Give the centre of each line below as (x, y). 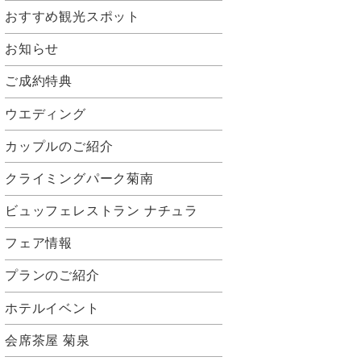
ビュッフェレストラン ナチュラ (102, 211)
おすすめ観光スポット (73, 16)
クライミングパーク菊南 (79, 178)
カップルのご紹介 (59, 146)
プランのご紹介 (52, 276)
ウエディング (46, 114)
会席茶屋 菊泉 (48, 340)
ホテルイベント (52, 308)
